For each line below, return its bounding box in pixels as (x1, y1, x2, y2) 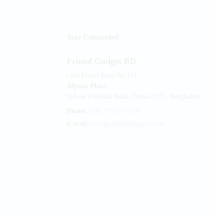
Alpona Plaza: (66, 82, 108, 90)
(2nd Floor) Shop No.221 (66, 72, 137, 79)
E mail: (66, 120, 89, 128)
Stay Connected (66, 33, 119, 42)
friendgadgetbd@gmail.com (88, 120, 165, 128)
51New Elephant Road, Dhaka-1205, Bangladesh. (66, 93, 202, 101)
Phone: (66, 108, 88, 115)
